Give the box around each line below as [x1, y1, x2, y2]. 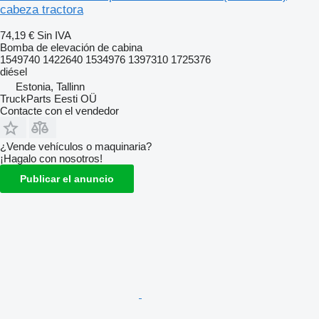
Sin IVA [37, 29, 71, 42]
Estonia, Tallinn [16, 80, 85, 93]
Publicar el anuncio [20, 173, 114, 185]
